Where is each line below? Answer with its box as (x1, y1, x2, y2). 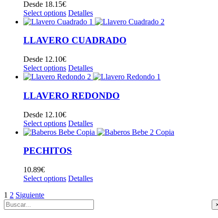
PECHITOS (23, 145, 72, 156)
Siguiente (16, 191, 44, 200)
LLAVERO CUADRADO (23, 35, 127, 46)
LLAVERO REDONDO (23, 90, 120, 101)
